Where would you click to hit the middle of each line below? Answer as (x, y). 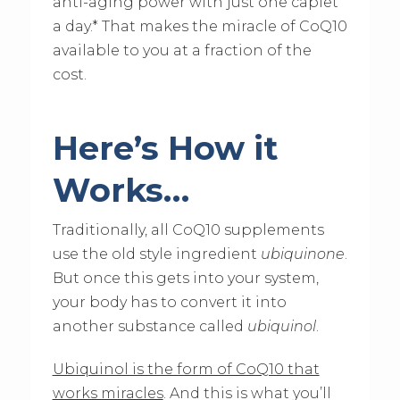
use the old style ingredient (156, 254)
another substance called (150, 327)
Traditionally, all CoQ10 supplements (188, 230)
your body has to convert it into (169, 303)
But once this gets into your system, (185, 279)
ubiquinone (302, 254)
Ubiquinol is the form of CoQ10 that (186, 370)
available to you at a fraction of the (182, 51)
